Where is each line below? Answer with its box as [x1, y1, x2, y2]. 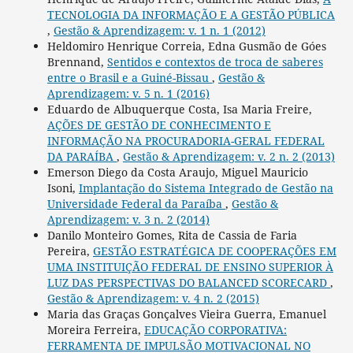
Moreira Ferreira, [46, 322, 144, 337]
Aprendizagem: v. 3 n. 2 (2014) [46, 212, 210, 227]
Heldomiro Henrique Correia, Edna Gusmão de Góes [46, 39, 326, 54]
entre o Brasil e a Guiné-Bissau [46, 70, 212, 85]
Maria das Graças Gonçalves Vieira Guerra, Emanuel [46, 307, 326, 321]
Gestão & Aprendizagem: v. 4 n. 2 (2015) [46, 291, 259, 306]
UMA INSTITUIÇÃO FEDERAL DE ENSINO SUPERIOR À [46, 259, 333, 274]
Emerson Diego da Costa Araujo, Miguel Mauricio [46, 165, 308, 180]
